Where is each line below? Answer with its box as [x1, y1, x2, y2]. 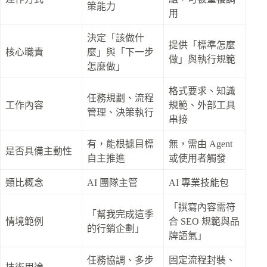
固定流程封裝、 [169, 255, 235, 266]
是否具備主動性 [5, 146, 72, 157]
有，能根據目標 [87, 139, 154, 150]
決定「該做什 [87, 33, 144, 44]
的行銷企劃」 [87, 223, 144, 234]
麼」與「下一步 [87, 47, 154, 58]
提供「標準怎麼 [169, 40, 235, 51]
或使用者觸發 [169, 153, 226, 164]
